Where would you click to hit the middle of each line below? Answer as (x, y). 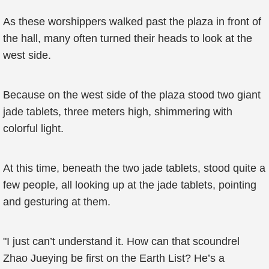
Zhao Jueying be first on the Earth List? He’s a (114, 258)
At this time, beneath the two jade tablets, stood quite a (134, 168)
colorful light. (33, 128)
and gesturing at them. (57, 202)
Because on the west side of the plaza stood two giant (132, 95)
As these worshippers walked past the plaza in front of (132, 22)
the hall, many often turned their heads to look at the (128, 38)
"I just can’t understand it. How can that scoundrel (121, 241)
